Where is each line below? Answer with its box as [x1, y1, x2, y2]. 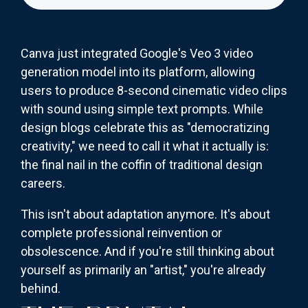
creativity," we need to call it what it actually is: [21, 139, 269, 154]
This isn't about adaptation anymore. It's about [21, 207, 270, 222]
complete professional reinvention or [21, 225, 222, 241]
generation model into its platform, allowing [21, 65, 255, 80]
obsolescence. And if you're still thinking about [21, 244, 274, 259]
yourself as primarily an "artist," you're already [21, 263, 266, 278]
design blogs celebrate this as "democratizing [21, 120, 269, 135]
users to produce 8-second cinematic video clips [21, 83, 287, 98]
